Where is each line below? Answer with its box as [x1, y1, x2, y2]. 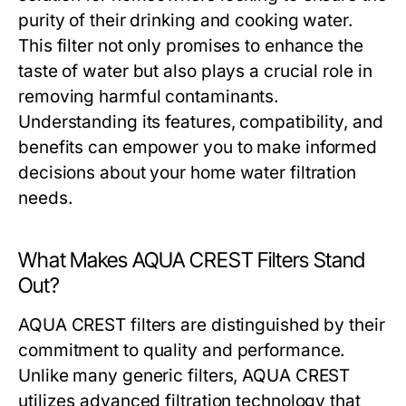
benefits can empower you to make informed [18, 137, 378, 159]
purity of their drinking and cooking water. [18, 10, 353, 32]
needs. [18, 188, 72, 209]
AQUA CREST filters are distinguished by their [18, 314, 385, 336]
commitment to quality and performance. [18, 340, 345, 362]
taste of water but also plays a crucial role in [18, 61, 372, 82]
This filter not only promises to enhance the [18, 35, 363, 57]
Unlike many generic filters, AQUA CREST [18, 365, 351, 387]
